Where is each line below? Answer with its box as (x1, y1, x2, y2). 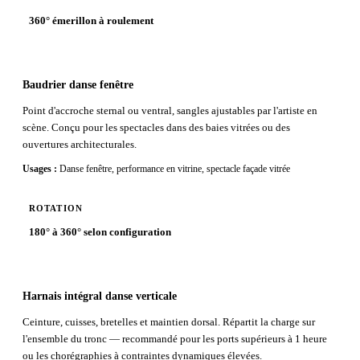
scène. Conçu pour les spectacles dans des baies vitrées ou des (22, 121, 290, 133)
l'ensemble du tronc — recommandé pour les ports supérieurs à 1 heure (22, 332, 327, 345)
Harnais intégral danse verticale (22, 288, 177, 302)
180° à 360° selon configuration (29, 226, 171, 239)
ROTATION (29, 203, 83, 214)
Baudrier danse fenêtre (22, 77, 133, 91)
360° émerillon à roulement (29, 14, 153, 27)
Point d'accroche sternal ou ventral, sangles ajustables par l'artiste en (22, 104, 317, 117)
